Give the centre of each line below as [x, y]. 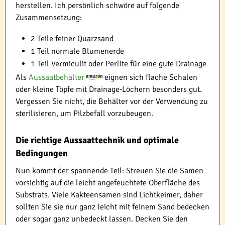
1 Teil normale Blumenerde [77, 51]
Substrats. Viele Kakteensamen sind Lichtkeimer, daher [109, 195]
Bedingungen [42, 153]
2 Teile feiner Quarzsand [72, 39]
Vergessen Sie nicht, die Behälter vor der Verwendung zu [112, 101]
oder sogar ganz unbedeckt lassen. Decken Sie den [102, 219]
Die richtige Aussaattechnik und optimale [97, 140]
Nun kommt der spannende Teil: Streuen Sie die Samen [109, 171]
